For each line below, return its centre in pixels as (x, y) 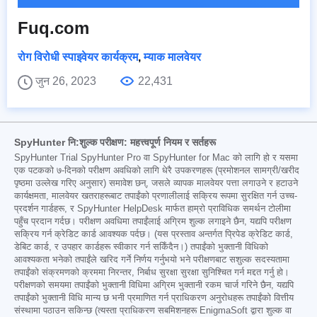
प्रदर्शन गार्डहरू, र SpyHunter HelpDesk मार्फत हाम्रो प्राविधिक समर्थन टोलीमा (152, 208)
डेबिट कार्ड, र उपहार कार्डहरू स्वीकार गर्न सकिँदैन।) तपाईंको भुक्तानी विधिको (141, 247)
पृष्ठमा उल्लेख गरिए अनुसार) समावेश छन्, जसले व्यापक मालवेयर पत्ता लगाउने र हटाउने (156, 183)
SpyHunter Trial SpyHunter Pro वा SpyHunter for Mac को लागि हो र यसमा (156, 157)
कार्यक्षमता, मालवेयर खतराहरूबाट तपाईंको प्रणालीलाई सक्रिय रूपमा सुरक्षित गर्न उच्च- (156, 196)
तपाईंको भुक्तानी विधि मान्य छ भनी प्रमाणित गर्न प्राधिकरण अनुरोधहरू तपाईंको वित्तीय (154, 298)
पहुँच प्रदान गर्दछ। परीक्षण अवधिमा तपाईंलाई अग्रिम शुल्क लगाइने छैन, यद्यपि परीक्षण (153, 221)
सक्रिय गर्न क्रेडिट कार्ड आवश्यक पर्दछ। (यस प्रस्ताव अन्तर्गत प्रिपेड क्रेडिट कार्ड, (154, 234)
